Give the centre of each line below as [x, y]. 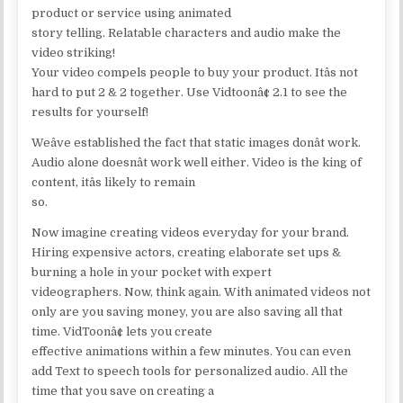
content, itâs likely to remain [114, 182]
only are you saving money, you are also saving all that [188, 311]
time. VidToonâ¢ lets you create [122, 331]
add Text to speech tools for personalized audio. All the [190, 371]
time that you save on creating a [123, 390]
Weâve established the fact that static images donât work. [197, 142]
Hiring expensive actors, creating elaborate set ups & [187, 252]
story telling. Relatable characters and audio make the [187, 32]
